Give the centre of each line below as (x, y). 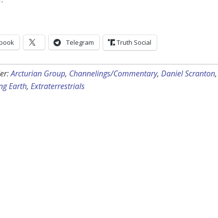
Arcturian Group (38, 74)
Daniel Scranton (188, 74)
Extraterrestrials (58, 86)
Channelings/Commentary (113, 74)
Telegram (80, 43)
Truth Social (134, 43)
